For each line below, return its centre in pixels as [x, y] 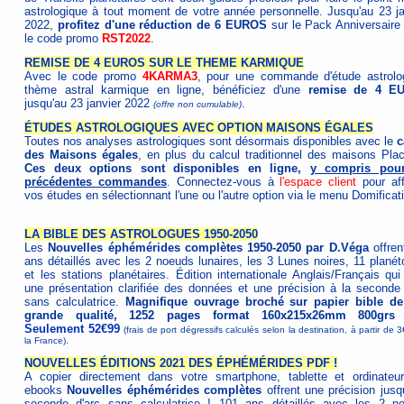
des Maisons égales [81, 155]
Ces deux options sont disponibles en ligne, [167, 168]
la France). [46, 340]
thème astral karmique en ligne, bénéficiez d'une [166, 90]
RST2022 [126, 38]
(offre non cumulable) [197, 104]
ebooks [46, 390]
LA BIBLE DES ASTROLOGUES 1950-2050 [141, 234]
